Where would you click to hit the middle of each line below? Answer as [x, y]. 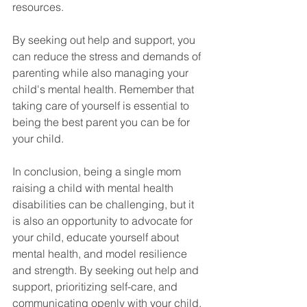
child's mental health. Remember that [105, 89]
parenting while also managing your [102, 73]
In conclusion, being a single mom [98, 172]
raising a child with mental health [94, 188]
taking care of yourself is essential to [102, 106]
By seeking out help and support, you [105, 40]
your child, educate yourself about [97, 237]
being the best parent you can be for [102, 122]
